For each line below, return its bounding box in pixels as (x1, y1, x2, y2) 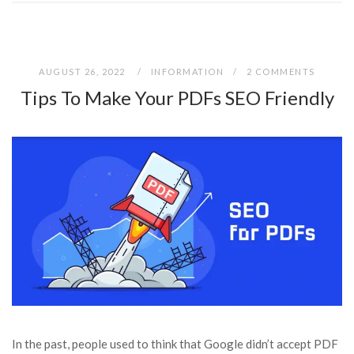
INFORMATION (150, 66, 224, 77)
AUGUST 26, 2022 (39, 66, 129, 77)
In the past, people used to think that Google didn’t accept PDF (12, 336, 338, 351)
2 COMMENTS (246, 66, 315, 77)
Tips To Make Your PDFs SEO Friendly (20, 86, 334, 109)
